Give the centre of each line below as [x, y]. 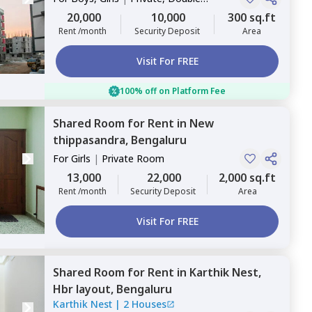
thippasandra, [92, 140]
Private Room [133, 158]
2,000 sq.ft [247, 178]
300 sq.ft [252, 17]
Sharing [70, 12]
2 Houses [145, 304]
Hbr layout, [85, 289]
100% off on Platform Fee [173, 91]
